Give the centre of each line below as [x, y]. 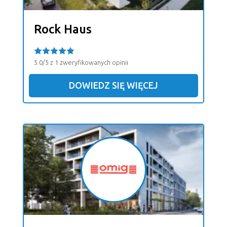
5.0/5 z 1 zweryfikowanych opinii [81, 63]
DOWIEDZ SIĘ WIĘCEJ [113, 86]
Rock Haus [63, 29]
